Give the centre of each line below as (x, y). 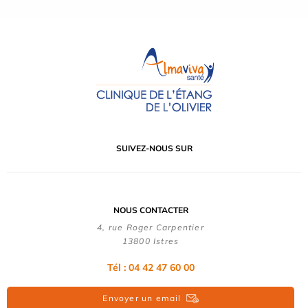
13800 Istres (151, 241)
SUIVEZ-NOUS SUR (154, 148)
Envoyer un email (142, 298)
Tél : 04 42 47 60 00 (151, 267)
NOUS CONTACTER (151, 210)
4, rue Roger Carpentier (151, 227)
